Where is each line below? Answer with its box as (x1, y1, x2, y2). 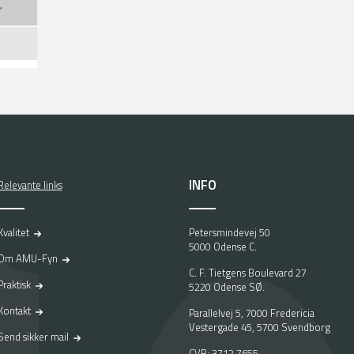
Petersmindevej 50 (189, 224, 270, 240)
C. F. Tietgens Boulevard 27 (189, 265, 307, 281)
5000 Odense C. (189, 239, 257, 254)
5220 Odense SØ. (189, 279, 265, 295)
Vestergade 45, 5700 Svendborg (189, 319, 330, 335)
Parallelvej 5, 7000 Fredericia (189, 305, 314, 321)
